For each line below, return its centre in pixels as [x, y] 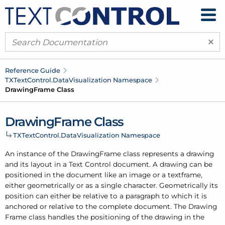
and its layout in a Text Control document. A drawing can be [109, 164]
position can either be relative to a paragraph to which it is [106, 196]
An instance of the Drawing [52, 153]
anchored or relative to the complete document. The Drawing [111, 206]
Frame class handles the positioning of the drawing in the [105, 217]
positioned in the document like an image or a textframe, [104, 175]
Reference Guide [33, 71]
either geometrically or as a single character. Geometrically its [111, 185]
